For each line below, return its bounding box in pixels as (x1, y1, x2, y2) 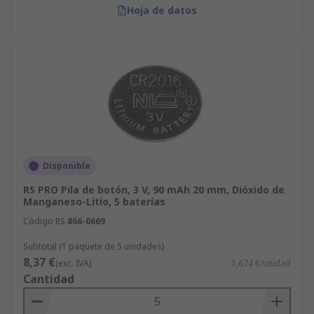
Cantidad (23, 271, 74, 287)
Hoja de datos (127, 4, 197, 17)
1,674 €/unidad (231, 257, 291, 269)
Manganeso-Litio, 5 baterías (23, 195, 165, 208)
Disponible (43, 160, 90, 172)
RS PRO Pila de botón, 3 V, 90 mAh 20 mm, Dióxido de (23, 183, 285, 196)
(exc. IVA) (55, 257, 91, 269)
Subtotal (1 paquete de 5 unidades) (23, 240, 164, 252)
